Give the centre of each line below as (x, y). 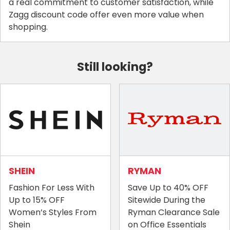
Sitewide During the (167, 200)
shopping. (28, 27)
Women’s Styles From (53, 212)
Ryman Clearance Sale (174, 212)
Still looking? (115, 66)
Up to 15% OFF (37, 200)
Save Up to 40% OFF (168, 187)
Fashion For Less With (52, 187)
